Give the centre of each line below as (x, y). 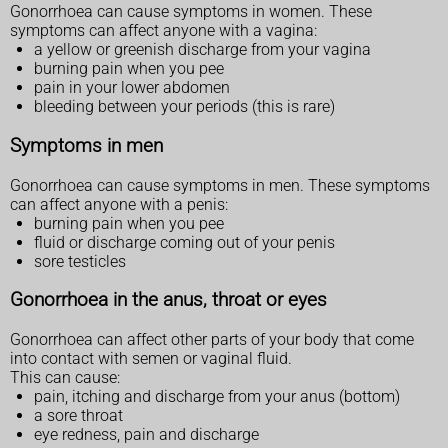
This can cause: (65, 378)
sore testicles (80, 261)
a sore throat (78, 416)
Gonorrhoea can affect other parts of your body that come (212, 340)
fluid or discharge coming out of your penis (184, 242)
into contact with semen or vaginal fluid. (151, 359)
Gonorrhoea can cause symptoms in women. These (191, 12)
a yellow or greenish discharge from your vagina (202, 50)
